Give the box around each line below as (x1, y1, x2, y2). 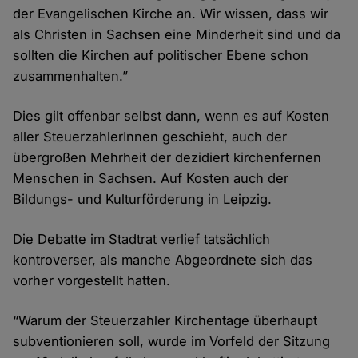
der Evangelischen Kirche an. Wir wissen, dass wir (13, 6, 329, 22)
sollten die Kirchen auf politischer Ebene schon (13, 47, 309, 64)
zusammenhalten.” (13, 68, 129, 85)
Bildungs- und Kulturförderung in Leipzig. (13, 191, 272, 208)
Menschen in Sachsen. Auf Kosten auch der (13, 170, 289, 187)
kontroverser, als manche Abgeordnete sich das (13, 252, 313, 268)
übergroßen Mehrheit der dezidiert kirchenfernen (13, 149, 322, 166)
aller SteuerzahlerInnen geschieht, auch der (13, 129, 288, 145)
